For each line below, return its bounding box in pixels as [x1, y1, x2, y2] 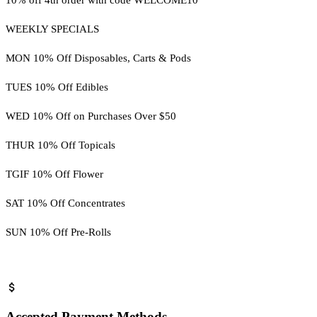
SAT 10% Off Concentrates [6, 197, 125, 209]
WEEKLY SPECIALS [6, 23, 99, 35]
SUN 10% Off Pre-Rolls [6, 226, 111, 238]
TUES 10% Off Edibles [6, 81, 108, 93]
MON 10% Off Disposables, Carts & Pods [6, 52, 191, 64]
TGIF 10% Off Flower [6, 168, 103, 180]
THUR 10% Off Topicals [6, 139, 115, 151]
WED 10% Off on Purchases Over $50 [6, 110, 176, 122]
